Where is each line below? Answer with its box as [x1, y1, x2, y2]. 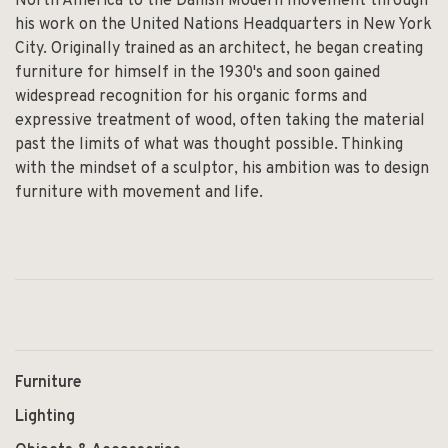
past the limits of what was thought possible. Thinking [15, 134, 403, 155]
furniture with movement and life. [15, 182, 263, 203]
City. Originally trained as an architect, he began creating [15, 38, 423, 59]
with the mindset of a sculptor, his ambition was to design [15, 158, 429, 179]
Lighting [15, 406, 75, 427]
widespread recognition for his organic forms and [15, 86, 367, 107]
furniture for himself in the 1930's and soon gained [15, 62, 380, 83]
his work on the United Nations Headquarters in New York [15, 14, 432, 35]
